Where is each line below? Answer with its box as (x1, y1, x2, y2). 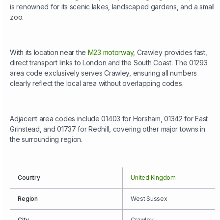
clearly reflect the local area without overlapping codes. (10, 79, 184, 88)
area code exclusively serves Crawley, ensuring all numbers (10, 69, 197, 78)
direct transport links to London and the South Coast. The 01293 (10, 58, 208, 67)
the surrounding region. (10, 135, 82, 144)
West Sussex (131, 195, 167, 203)
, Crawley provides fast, (133, 48, 207, 57)
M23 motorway (87, 48, 134, 57)
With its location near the (10, 48, 88, 57)
